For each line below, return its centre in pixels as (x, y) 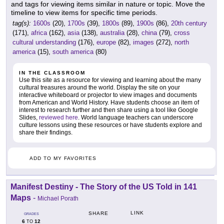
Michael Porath (58, 199)
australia (112, 33)
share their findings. (46, 133)
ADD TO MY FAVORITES (63, 158)
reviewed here (58, 118)
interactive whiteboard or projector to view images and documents (108, 95)
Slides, (29, 118)
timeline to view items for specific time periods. (84, 13)
